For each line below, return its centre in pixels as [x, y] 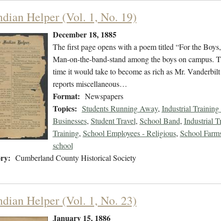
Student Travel [113, 121]
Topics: [65, 109]
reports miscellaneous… [90, 84]
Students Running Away [120, 109]
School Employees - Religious [129, 133]
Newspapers [104, 96]
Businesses [70, 121]
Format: [66, 96]
